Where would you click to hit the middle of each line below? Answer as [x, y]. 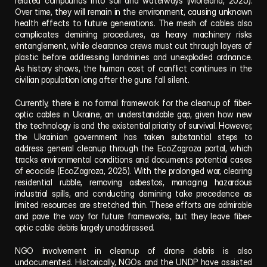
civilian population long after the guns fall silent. [102, 80]
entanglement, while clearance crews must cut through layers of [133, 46]
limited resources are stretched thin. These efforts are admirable [133, 205]
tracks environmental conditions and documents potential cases [133, 159]
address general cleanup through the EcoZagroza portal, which [133, 148]
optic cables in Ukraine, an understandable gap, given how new [133, 114]
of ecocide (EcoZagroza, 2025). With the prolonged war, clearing [133, 171]
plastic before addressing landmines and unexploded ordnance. [133, 57]
